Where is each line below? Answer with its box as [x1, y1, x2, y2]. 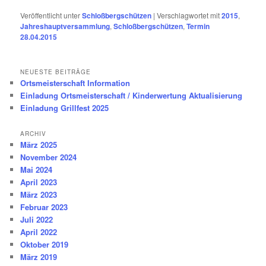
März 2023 [20, 188, 58, 200]
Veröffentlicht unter [20, 10, 81, 21]
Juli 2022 [20, 213, 53, 225]
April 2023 [20, 176, 58, 188]
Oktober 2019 [20, 238, 69, 250]
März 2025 [20, 138, 58, 150]
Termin [186, 21, 210, 32]
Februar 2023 [20, 201, 68, 213]
